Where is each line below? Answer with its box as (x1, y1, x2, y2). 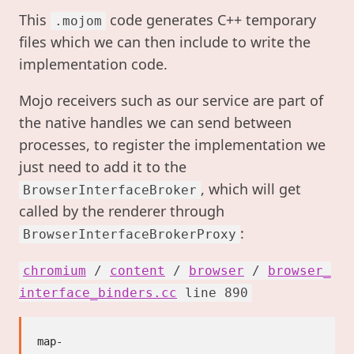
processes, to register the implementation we (19, 135, 326, 155)
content (110, 263, 165, 279)
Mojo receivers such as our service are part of (19, 91, 323, 111)
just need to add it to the (19, 157, 186, 177)
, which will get (201, 179, 301, 199)
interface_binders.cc (19, 285, 177, 301)
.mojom (55, 13, 102, 29)
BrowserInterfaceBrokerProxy (23, 227, 236, 243)
